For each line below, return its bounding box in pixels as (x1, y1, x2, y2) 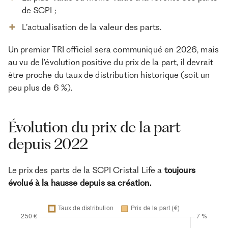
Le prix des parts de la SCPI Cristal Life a (8, 165, 164, 176)
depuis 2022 (8, 134, 88, 153)
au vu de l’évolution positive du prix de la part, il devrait (8, 57, 214, 68)
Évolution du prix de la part (8, 118, 181, 136)
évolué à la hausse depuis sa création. (8, 178, 151, 188)
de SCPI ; (22, 5, 56, 15)
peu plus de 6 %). (8, 82, 73, 93)
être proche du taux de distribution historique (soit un (8, 70, 210, 80)
